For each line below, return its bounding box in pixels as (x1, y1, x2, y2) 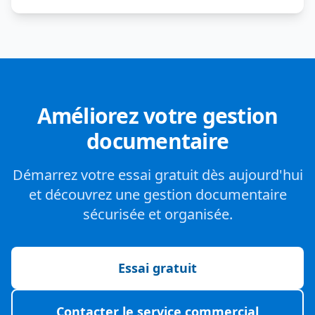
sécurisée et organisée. (82, 205, 233, 224)
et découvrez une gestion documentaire (28, 185, 287, 204)
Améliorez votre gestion (37, 101, 278, 130)
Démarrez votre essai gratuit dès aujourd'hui (12, 165, 303, 184)
